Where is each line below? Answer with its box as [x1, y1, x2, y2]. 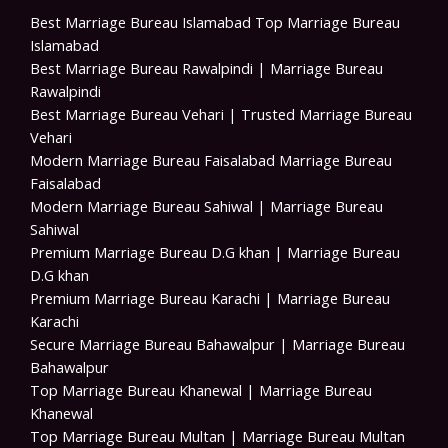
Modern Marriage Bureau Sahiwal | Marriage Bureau [30, 195, 383, 216]
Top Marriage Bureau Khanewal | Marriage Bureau [30, 379, 372, 400]
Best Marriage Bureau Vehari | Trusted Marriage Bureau [30, 103, 412, 124]
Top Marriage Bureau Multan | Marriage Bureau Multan [30, 425, 405, 446]
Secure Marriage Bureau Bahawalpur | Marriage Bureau [30, 333, 405, 354]
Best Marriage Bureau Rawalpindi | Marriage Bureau [30, 57, 383, 78]
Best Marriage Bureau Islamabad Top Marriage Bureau [30, 11, 400, 32]
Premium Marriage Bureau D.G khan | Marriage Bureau [30, 241, 400, 262]
